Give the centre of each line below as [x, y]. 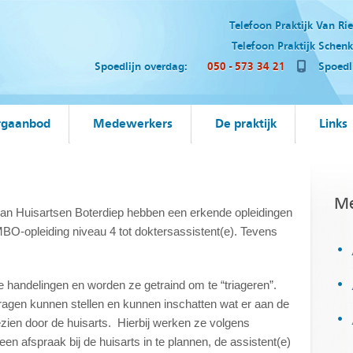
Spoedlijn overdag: [143, 67]
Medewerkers [133, 123]
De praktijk [246, 123]
